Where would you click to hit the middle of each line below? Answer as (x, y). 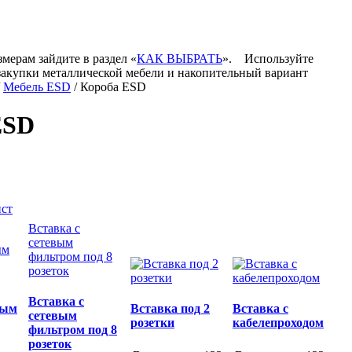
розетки (152, 323)
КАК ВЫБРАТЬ (180, 59)
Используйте (279, 59)
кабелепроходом (278, 323)
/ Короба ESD (108, 87)
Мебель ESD (37, 87)
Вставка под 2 (170, 309)
